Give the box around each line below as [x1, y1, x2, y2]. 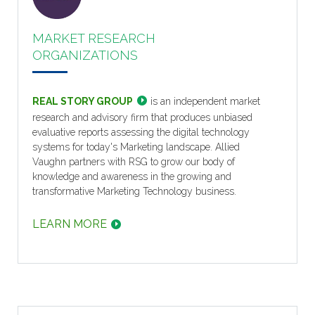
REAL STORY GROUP [32, 96, 133, 108]
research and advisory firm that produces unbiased [32, 112, 252, 124]
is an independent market [148, 96, 260, 108]
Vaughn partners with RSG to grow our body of [32, 156, 235, 168]
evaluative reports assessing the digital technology [32, 127, 250, 139]
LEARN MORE [32, 217, 107, 231]
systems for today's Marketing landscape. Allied [32, 141, 240, 153]
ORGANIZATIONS [32, 48, 138, 63]
